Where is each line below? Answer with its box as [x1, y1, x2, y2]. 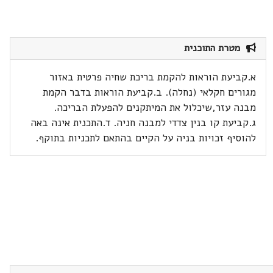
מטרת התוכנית [184, 41, 247, 55]
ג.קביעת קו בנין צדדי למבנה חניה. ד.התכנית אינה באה [30, 116, 257, 130]
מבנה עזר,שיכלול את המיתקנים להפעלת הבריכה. [54, 101, 257, 115]
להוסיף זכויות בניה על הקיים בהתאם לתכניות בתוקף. [35, 131, 257, 145]
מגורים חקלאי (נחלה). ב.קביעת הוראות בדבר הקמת [43, 85, 257, 99]
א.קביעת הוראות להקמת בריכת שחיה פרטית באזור [49, 70, 257, 84]
